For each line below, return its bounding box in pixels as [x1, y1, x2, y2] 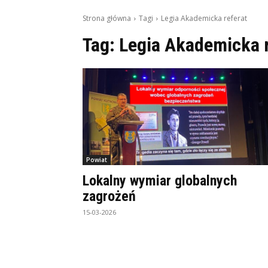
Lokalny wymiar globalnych [83, 172, 237, 189]
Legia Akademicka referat [161, 13, 247, 23]
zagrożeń [83, 188, 136, 205]
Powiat [86, 156, 107, 164]
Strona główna [83, 13, 131, 23]
